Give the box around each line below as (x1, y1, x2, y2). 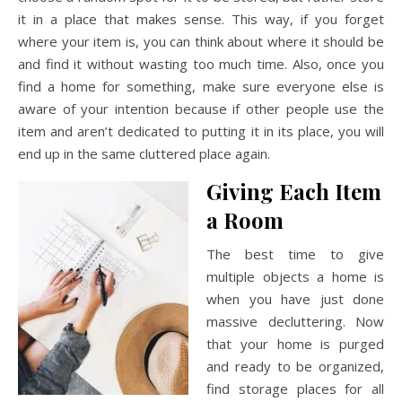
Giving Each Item (206, 177, 381, 205)
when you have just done (206, 290, 384, 308)
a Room (206, 205, 284, 234)
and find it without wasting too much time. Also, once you (18, 55, 384, 73)
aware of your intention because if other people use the (18, 100, 384, 118)
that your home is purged (206, 335, 384, 353)
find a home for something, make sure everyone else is (18, 77, 384, 95)
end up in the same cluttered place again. (18, 144, 270, 162)
